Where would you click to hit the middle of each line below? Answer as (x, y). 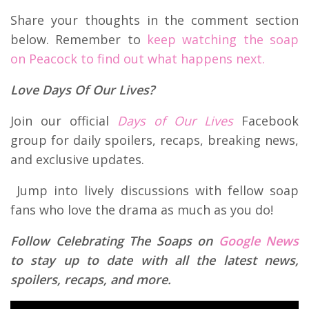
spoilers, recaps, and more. (91, 279)
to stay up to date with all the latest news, (154, 260)
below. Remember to (76, 39)
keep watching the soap (220, 39)
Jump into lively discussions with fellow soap (154, 190)
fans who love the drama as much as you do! (142, 209)
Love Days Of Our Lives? (82, 89)
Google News (258, 240)
